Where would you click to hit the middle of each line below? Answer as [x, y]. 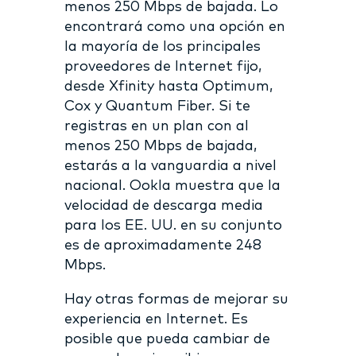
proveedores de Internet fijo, [163, 66]
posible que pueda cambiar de [167, 339]
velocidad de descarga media [163, 205]
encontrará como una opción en [174, 27]
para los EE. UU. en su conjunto [173, 225]
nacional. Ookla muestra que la [172, 186]
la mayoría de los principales [162, 46]
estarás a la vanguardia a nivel [170, 166]
